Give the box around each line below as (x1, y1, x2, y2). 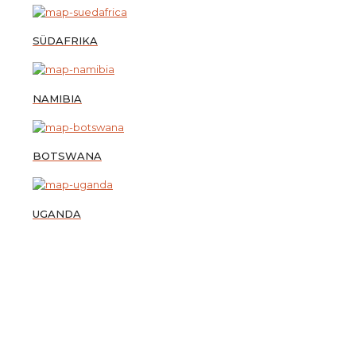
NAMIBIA (33, 91, 82, 105)
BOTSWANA (33, 149, 102, 163)
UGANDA (33, 207, 81, 220)
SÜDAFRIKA (33, 34, 98, 48)
